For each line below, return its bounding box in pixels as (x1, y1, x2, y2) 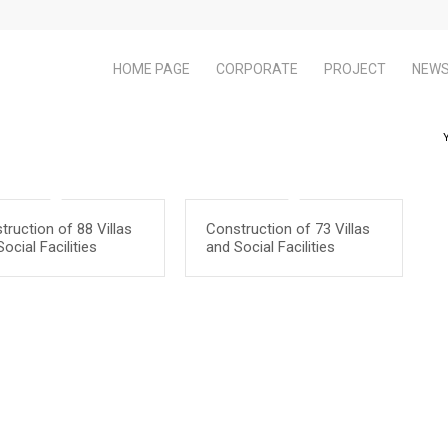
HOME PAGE (112, 61, 190, 77)
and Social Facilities (205, 238, 335, 256)
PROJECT (323, 61, 386, 77)
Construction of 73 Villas (205, 220, 370, 238)
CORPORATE (215, 61, 298, 77)
